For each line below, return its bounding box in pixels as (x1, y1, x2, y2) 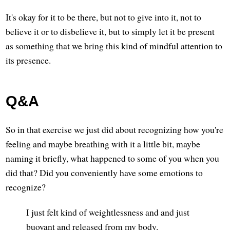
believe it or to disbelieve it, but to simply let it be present (6, 25, 215, 37)
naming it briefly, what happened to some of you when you (6, 151, 220, 164)
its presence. (6, 53, 51, 66)
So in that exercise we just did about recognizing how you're (6, 123, 224, 136)
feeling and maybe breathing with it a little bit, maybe (6, 137, 201, 150)
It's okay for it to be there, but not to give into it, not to (6, 10, 202, 23)
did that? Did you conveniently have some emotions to (6, 166, 203, 179)
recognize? (6, 180, 46, 193)
